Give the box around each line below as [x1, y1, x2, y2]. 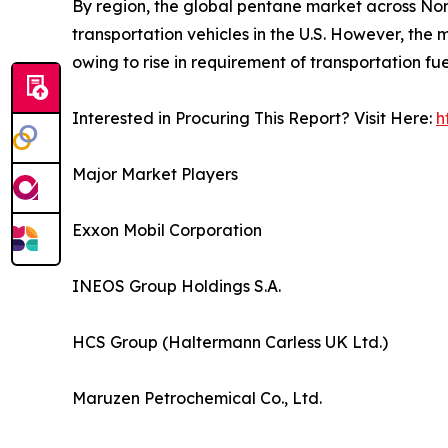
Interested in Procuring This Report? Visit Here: [72, 108, 436, 129]
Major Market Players [72, 164, 238, 185]
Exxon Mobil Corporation [72, 220, 262, 241]
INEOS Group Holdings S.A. [72, 276, 281, 297]
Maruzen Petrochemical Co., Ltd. [72, 388, 322, 409]
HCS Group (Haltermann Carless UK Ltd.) [72, 332, 388, 353]
